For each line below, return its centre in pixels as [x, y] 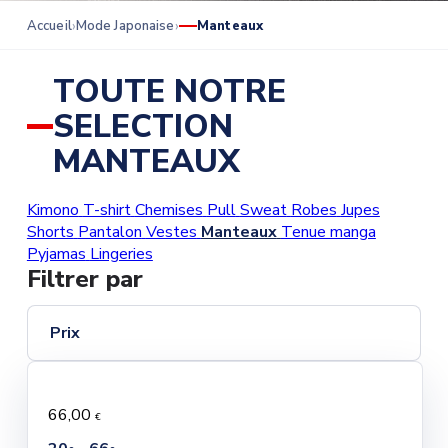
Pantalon [109, 232]
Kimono [52, 210]
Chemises [168, 210]
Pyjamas [56, 254]
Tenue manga [328, 232]
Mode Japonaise [125, 26]
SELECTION [142, 127]
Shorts [50, 232]
